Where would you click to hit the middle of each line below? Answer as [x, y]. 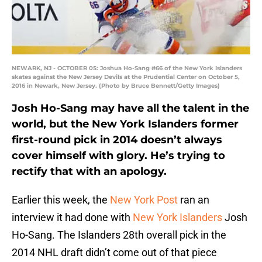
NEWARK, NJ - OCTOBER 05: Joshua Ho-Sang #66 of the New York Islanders [127, 68]
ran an [194, 200]
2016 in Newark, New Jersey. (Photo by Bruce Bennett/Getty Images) [116, 86]
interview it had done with [72, 218]
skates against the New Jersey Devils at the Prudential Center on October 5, [126, 77]
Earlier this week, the [61, 200]
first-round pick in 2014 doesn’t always [117, 140]
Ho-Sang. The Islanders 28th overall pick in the [119, 235]
